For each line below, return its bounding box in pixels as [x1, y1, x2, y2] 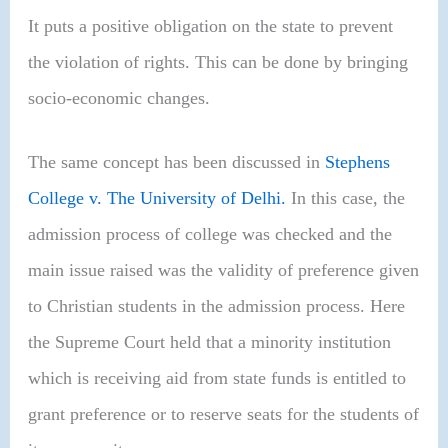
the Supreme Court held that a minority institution [28, 331, 392, 352]
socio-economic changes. [28, 88, 211, 109]
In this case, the [286, 187, 406, 208]
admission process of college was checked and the [28, 223, 393, 244]
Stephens [325, 151, 391, 172]
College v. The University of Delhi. [28, 187, 287, 208]
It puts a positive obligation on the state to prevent [28, 16, 394, 37]
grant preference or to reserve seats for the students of [28, 403, 420, 424]
